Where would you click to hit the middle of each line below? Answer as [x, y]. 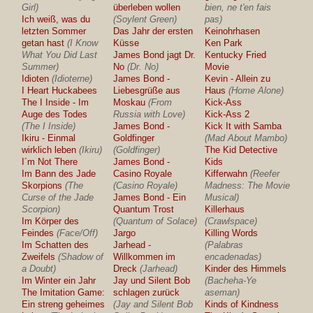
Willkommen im [145, 257]
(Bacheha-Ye [231, 281]
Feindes [38, 233]
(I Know [83, 43]
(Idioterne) [72, 79]
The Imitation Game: [64, 292]
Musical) [222, 197]
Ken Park [224, 43]
